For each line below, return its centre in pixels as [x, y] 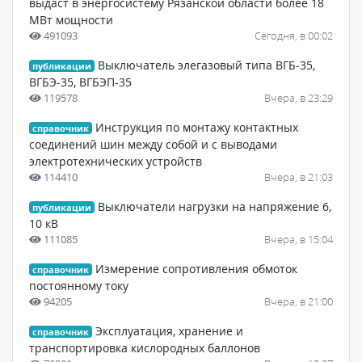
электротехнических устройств [116, 161]
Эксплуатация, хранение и [170, 330]
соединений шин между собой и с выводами [153, 144]
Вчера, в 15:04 [299, 239]
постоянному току [79, 285]
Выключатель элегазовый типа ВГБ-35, [207, 65]
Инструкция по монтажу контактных [197, 127]
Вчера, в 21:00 [299, 301]
